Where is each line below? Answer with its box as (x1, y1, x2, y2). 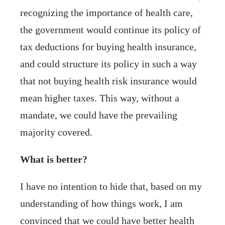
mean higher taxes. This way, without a (20, 92, 179, 103)
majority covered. (20, 126, 92, 138)
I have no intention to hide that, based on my (20, 180, 202, 192)
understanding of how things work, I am (20, 197, 183, 209)
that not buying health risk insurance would (20, 75, 197, 86)
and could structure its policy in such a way (20, 58, 197, 69)
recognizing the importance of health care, (20, 7, 193, 18)
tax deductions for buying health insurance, (20, 41, 196, 52)
